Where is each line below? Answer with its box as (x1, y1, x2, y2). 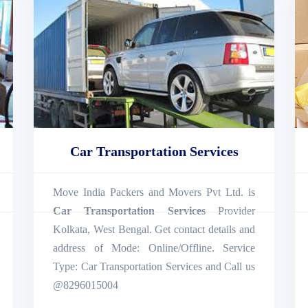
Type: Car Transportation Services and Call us (53, 260, 255, 272)
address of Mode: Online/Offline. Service (53, 241, 255, 254)
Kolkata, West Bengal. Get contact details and (53, 223, 255, 235)
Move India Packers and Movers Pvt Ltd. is (53, 186, 255, 198)
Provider (205, 204, 256, 217)
